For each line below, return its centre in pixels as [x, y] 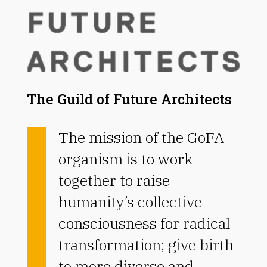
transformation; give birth [146, 244]
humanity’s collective [130, 201]
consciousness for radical [144, 223]
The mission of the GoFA [141, 137]
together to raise [114, 180]
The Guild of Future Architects [129, 99]
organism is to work [125, 159]
